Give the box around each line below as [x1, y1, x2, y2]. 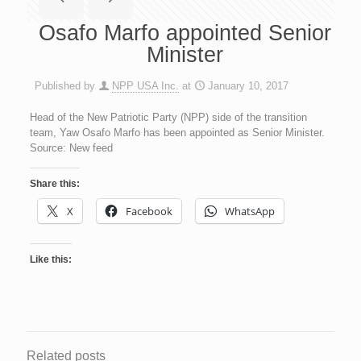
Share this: [29, 178, 80, 189]
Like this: [29, 254, 72, 265]
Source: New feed [29, 142, 113, 154]
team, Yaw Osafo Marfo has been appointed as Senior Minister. [29, 127, 325, 139]
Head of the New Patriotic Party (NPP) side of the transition [29, 111, 307, 123]
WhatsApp [224, 204, 275, 218]
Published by [35, 80, 95, 92]
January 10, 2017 [208, 80, 288, 92]
